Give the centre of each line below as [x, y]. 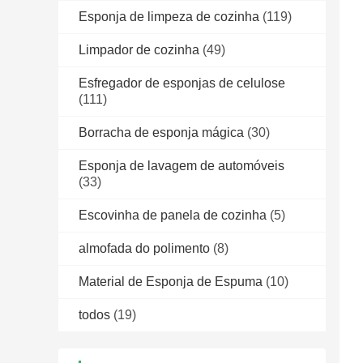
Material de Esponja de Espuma [171, 282]
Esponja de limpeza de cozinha [169, 17]
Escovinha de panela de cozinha [173, 216]
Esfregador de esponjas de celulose [182, 83]
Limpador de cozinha [139, 50]
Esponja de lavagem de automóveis [181, 166]
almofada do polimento [144, 249]
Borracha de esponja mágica [161, 133]
